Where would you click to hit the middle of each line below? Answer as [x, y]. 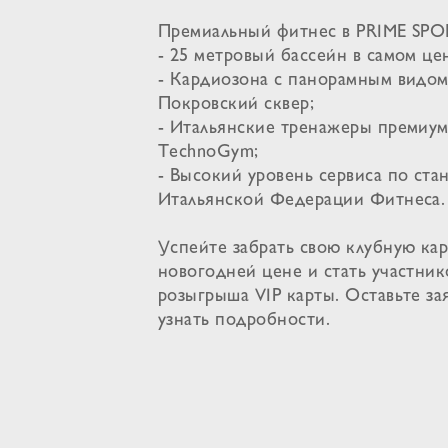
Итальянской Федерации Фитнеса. [301, 200]
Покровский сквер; [236, 104]
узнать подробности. [244, 321]
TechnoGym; [208, 152]
